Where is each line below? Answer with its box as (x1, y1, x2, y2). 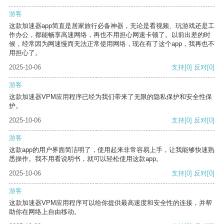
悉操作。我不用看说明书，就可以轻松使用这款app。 (9, 155, 162, 163)
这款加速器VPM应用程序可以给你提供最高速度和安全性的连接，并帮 (9, 199, 212, 207)
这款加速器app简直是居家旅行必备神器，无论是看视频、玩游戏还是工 (9, 22, 214, 30)
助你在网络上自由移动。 (9, 208, 80, 216)
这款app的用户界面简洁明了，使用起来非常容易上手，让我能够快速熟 (9, 146, 214, 154)
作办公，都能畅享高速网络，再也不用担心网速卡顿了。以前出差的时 (9, 31, 210, 39)
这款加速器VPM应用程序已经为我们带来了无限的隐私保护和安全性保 (9, 93, 212, 101)
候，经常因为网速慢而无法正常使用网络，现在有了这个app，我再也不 (9, 40, 214, 48)
